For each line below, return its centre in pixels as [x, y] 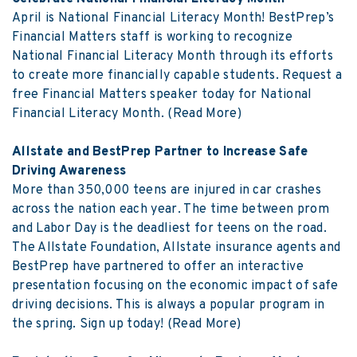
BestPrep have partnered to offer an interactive [158, 267]
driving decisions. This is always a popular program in [169, 306]
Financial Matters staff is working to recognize [153, 38]
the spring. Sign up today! [90, 325]
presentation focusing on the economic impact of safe [175, 286]
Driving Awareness [69, 172]
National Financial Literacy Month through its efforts [173, 57]
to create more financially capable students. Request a [177, 76]
